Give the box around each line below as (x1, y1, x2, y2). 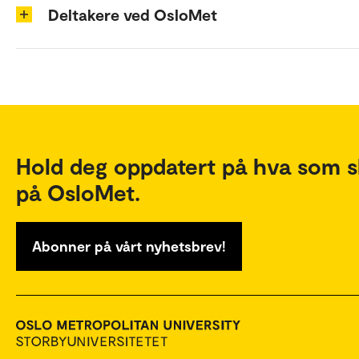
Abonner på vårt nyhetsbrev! (32, 236, 226, 255)
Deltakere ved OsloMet (48, 4, 217, 24)
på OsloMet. (16, 178, 140, 206)
